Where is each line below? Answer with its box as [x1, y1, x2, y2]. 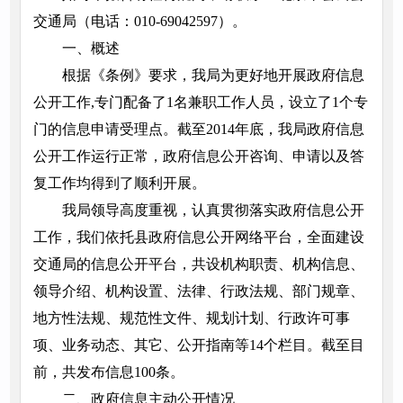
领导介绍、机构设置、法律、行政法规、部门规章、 [32, 283, 364, 300]
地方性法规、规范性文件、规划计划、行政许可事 [32, 310, 350, 327]
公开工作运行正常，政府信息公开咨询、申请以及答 [32, 148, 364, 165]
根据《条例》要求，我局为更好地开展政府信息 [61, 67, 364, 84]
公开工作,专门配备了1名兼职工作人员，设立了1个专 [32, 94, 368, 111]
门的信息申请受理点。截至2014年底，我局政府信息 [32, 121, 364, 138]
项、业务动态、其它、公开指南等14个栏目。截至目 [32, 337, 364, 354]
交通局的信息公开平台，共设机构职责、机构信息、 [32, 256, 364, 273]
